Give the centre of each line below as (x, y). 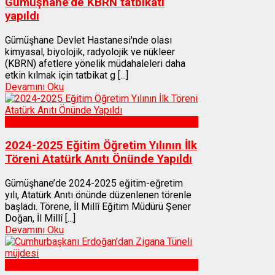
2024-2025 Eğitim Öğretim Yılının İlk (101, 146)
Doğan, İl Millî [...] (40, 219)
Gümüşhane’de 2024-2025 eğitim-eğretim (94, 184)
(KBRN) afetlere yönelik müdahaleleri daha (95, 63)
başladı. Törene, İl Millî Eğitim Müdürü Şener (98, 207)
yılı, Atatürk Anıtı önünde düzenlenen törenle (98, 195)
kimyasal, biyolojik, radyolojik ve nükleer (90, 52)
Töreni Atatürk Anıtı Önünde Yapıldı (99, 159)
